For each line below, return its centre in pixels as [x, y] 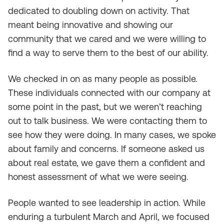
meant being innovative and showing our [90, 25]
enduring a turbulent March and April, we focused [109, 217]
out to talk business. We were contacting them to [107, 121]
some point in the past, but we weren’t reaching [105, 107]
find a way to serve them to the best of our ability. [108, 53]
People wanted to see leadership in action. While [107, 203]
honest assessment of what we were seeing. [98, 177]
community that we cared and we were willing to [107, 39]
